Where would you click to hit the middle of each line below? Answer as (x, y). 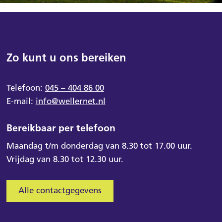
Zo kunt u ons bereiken (66, 57)
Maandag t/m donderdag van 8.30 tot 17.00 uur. (99, 145)
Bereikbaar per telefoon (61, 128)
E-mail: (21, 101)
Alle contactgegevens (60, 190)
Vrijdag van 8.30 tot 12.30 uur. (65, 159)
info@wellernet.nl (70, 101)
